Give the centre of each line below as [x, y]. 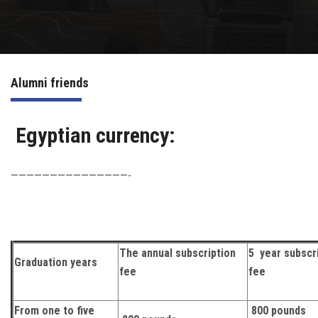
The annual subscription [177, 253]
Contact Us [44, 108]
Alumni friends [50, 83]
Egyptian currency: [95, 135]
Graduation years [56, 262]
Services [39, 68]
